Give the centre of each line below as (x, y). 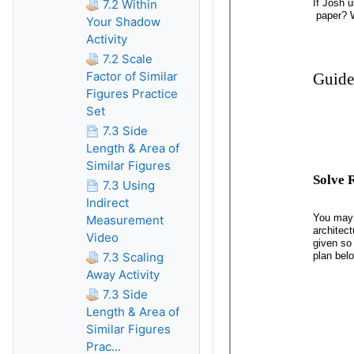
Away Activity (123, 275)
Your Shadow (123, 22)
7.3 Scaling (133, 257)
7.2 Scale (128, 59)
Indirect (107, 203)
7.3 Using (129, 185)
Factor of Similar (132, 76)
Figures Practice (132, 94)
